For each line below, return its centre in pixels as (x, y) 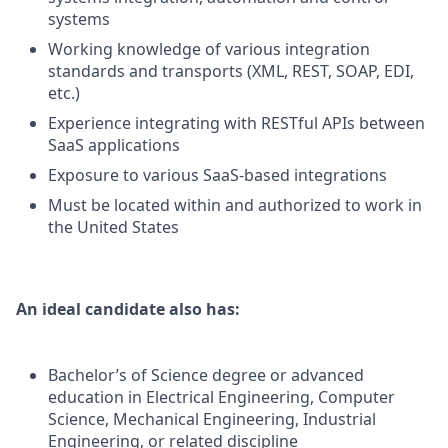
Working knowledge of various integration (209, 49)
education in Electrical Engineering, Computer (221, 397)
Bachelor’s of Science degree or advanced (206, 375)
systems (79, 19)
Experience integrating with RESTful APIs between (236, 123)
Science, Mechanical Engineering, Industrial (212, 419)
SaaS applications (114, 145)
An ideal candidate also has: (128, 309)
